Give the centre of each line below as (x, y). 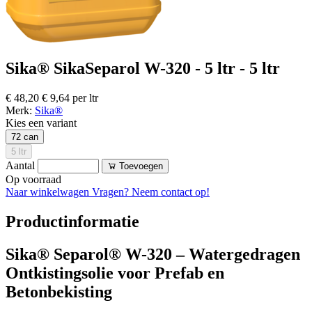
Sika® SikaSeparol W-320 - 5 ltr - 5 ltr (143, 68)
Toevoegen (141, 166)
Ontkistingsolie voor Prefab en (115, 273)
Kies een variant (41, 123)
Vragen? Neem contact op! (151, 192)
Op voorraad (33, 179)
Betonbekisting (59, 291)
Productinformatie (72, 221)
